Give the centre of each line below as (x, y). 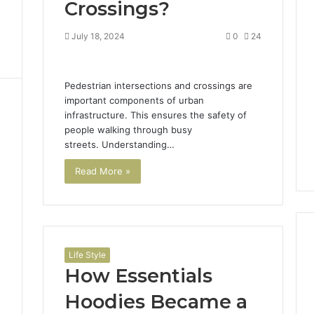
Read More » (102, 171)
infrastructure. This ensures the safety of (155, 115)
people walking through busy (128, 129)
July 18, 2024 (98, 36)
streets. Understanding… (119, 144)
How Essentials (138, 275)
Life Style (87, 254)
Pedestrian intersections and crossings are (158, 85)
